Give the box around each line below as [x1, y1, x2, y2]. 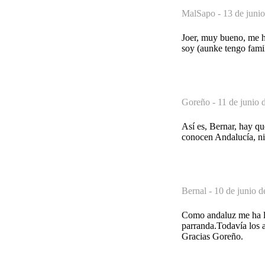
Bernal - [182, 185, 214, 196]
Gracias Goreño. [182, 231, 243, 241]
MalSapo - [182, 8, 223, 18]
